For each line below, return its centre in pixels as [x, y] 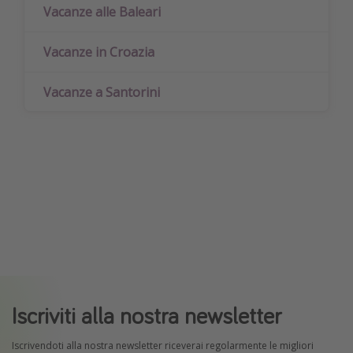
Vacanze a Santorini [102, 92]
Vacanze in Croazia [99, 52]
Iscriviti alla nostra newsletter [147, 316]
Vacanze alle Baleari [102, 12]
